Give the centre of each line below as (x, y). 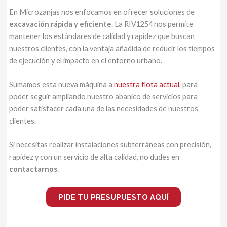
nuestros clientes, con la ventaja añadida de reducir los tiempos (112, 48)
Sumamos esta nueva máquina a (61, 84)
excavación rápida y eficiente (60, 24)
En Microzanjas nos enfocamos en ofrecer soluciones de (102, 12)
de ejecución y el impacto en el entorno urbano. (85, 60)
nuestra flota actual (146, 84)
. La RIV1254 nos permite (152, 24)
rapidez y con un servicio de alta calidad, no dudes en (94, 157)
